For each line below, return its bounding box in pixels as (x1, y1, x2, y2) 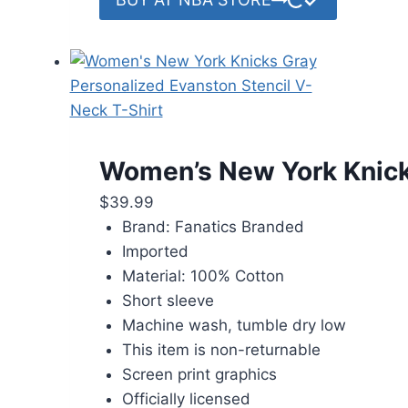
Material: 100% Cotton (122, 266, 284, 285)
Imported (122, 241, 189, 260)
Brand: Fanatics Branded (122, 217, 304, 236)
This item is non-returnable (122, 340, 321, 359)
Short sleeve (122, 291, 214, 310)
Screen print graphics (122, 364, 277, 383)
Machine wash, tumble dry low (122, 315, 346, 334)
